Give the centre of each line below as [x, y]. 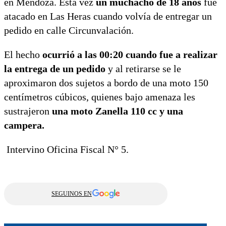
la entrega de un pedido [55, 68]
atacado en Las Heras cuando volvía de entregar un [108, 16]
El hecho [23, 54]
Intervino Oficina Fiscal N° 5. [66, 149]
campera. [24, 125]
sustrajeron [28, 111]
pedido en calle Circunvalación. [69, 30]
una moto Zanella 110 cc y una [118, 111]
